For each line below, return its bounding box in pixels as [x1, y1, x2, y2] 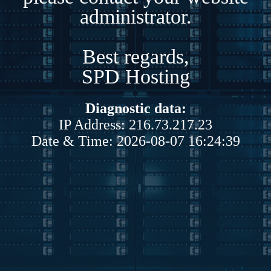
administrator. [79, 5, 192, 28]
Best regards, [82, 45, 189, 68]
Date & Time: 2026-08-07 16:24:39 [31, 132, 240, 149]
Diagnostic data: [85, 100, 186, 116]
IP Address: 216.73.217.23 [59, 116, 212, 132]
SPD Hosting [81, 65, 190, 88]
